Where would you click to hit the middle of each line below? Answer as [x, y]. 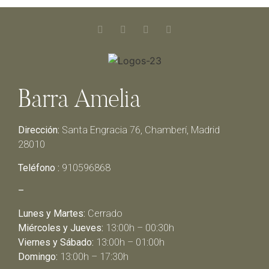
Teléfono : [39, 168]
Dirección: [39, 130]
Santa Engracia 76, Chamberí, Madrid [140, 130]
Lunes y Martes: [52, 214]
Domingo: [38, 257]
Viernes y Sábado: [56, 243]
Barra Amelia [80, 98]
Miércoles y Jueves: [61, 228]
